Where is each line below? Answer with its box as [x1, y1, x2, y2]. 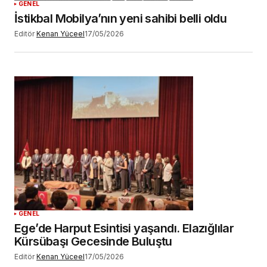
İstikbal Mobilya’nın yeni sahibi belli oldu [14, 11, 227, 26]
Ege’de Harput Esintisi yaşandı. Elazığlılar [14, 221, 234, 236]
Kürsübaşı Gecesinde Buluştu [14, 234, 172, 249]
